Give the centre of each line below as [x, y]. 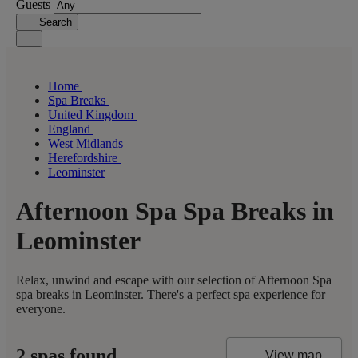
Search [55, 22]
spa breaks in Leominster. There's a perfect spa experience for [171, 294]
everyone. [41, 308]
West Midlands [87, 143]
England [71, 129]
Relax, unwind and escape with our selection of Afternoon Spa [174, 280]
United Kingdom [92, 115]
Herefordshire [84, 158]
